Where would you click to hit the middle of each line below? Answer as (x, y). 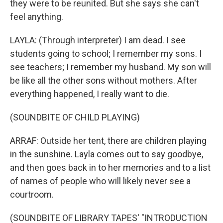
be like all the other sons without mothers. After (104, 80)
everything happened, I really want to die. (90, 94)
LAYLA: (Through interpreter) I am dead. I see (98, 40)
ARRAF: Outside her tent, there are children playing (108, 141)
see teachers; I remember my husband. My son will (111, 67)
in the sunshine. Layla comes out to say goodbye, (107, 154)
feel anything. (37, 17)
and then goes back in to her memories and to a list (110, 167)
